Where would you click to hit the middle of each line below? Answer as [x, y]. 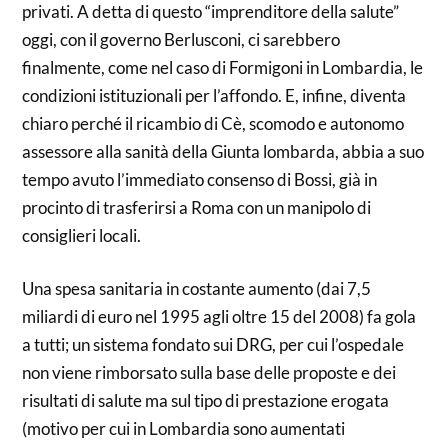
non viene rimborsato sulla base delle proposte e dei [209, 372]
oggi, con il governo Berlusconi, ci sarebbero [181, 39]
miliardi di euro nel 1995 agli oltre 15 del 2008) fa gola [219, 316]
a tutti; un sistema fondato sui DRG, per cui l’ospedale [213, 344]
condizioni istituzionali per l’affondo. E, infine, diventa [214, 95]
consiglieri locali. [82, 235]
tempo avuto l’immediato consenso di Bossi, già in [200, 179]
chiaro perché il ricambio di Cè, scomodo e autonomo [213, 123]
